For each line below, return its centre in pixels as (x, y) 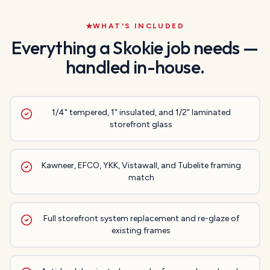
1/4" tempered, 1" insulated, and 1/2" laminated (141, 112)
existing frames (141, 231)
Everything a (62, 48)
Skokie (138, 48)
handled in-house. (135, 67)
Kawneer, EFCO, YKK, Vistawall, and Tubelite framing (141, 165)
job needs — (211, 48)
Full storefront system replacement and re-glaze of (141, 218)
